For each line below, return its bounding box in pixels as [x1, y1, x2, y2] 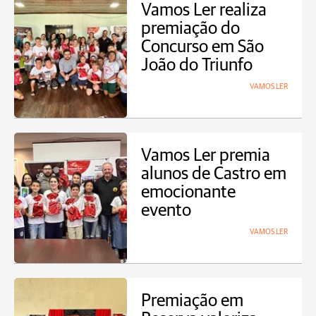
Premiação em [141, 292, 243, 310]
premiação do [141, 20, 240, 37]
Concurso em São [141, 38, 264, 56]
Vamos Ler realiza [141, 1, 267, 19]
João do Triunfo [141, 56, 253, 74]
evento [141, 202, 191, 219]
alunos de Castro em [141, 165, 286, 183]
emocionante [141, 183, 236, 201]
